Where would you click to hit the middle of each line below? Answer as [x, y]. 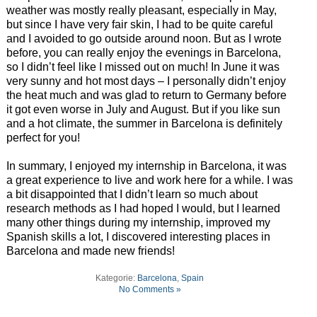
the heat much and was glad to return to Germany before [146, 96]
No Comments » [150, 290]
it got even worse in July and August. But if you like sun [143, 110]
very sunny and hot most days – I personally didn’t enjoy [146, 81]
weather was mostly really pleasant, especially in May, [141, 11]
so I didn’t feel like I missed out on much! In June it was [143, 67]
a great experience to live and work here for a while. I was [149, 180]
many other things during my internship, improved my [138, 223]
